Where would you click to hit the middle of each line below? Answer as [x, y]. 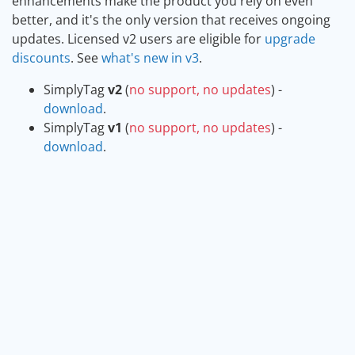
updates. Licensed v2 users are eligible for [138, 39]
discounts [41, 58]
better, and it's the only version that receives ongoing [171, 20]
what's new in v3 [150, 58]
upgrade [290, 39]
